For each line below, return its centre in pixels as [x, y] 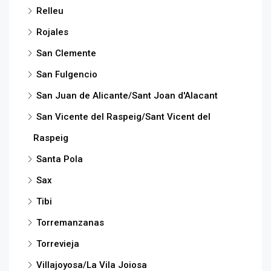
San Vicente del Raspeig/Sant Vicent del [123, 116]
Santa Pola [60, 159]
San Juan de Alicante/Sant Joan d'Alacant [127, 95]
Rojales [52, 32]
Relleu [50, 11]
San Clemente [66, 53]
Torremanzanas [70, 222]
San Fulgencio [67, 74]
